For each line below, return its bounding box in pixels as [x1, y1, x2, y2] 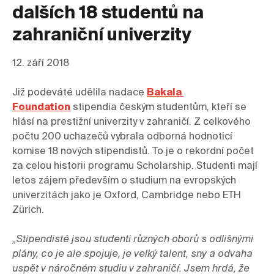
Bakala [147, 88, 182, 98]
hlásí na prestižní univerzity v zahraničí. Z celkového [12, 117, 251, 128]
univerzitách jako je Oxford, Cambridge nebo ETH [12, 191, 241, 201]
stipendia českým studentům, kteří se [70, 103, 246, 113]
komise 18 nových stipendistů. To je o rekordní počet [12, 147, 254, 157]
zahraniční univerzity [12, 27, 191, 45]
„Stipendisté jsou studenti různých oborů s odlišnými [12, 235, 253, 245]
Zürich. [12, 206, 44, 216]
